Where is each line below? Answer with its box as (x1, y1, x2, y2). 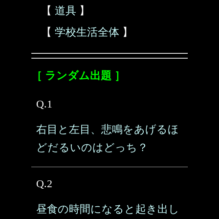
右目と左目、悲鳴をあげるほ (36, 123, 179, 135)
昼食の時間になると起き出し (36, 203, 179, 215)
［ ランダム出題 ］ (31, 69, 125, 82)
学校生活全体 (55, 26, 119, 38)
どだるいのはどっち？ (36, 141, 148, 153)
